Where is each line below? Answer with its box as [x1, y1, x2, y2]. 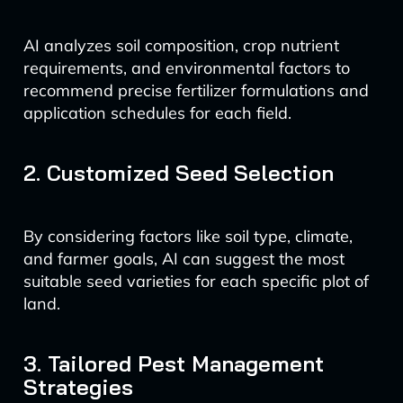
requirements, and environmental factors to [22, 58, 350, 78]
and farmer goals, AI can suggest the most [22, 248, 345, 269]
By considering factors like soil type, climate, [22, 226, 353, 246]
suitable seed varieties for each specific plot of [22, 271, 369, 291]
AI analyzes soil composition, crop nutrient [22, 35, 339, 56]
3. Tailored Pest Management [22, 350, 324, 377]
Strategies [22, 373, 133, 400]
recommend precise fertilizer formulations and [22, 80, 369, 101]
